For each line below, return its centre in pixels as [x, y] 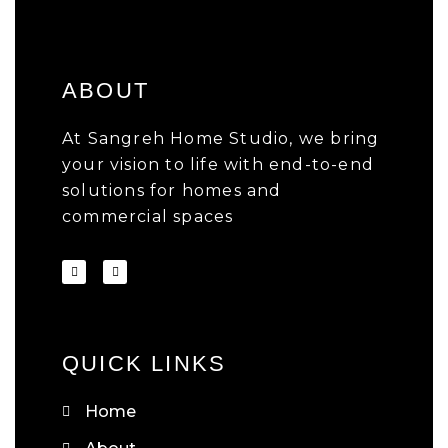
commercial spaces [148, 216]
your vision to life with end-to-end [218, 164]
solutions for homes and [172, 190]
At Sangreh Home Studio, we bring [221, 138]
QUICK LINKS [144, 363]
